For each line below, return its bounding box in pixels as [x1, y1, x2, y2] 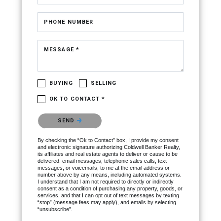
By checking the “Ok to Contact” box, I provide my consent [37, 137, 179, 144]
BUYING [49, 80, 73, 87]
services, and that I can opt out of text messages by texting [37, 192, 179, 199]
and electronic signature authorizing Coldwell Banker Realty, [37, 144, 180, 150]
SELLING [90, 80, 117, 87]
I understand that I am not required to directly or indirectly [37, 179, 174, 185]
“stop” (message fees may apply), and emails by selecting [37, 199, 176, 206]
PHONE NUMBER [44, 19, 94, 26]
